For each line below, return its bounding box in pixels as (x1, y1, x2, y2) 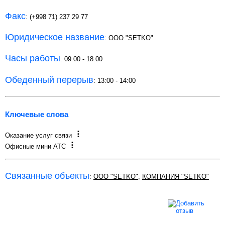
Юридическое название (5, 32, 104, 42)
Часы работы (5, 53, 60, 64)
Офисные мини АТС (5, 143, 66, 151)
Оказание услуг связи (5, 132, 72, 140)
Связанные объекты (5, 170, 89, 181)
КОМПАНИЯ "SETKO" (142, 172, 209, 180)
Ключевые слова (5, 109, 68, 119)
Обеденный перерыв (5, 74, 93, 85)
